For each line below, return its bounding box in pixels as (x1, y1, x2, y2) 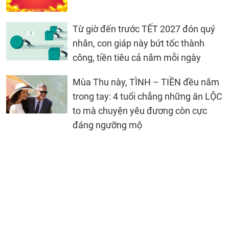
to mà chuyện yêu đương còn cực (73, 105, 207, 116)
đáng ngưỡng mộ (73, 119, 142, 130)
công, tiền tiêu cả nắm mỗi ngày (73, 52, 201, 63)
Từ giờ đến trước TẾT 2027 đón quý (73, 23, 215, 34)
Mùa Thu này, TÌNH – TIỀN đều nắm (73, 76, 219, 87)
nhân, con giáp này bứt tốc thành (73, 37, 204, 49)
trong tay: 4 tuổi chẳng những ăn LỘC (73, 90, 222, 102)
